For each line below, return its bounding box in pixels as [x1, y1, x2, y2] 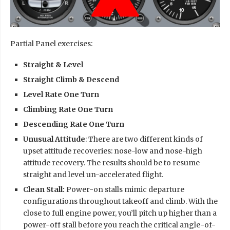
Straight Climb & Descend [23, 74, 119, 84]
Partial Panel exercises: [10, 39, 92, 48]
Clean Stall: [23, 184, 65, 194]
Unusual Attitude [23, 134, 85, 144]
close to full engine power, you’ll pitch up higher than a [23, 208, 217, 218]
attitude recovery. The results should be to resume [23, 158, 200, 167]
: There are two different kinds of [85, 134, 203, 144]
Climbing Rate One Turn [23, 104, 113, 114]
